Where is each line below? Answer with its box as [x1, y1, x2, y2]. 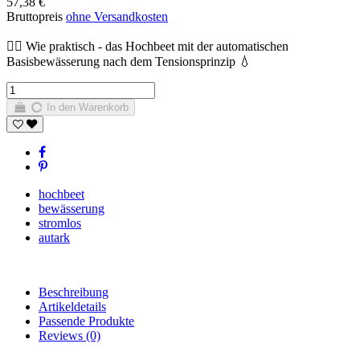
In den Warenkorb [47, 101, 129, 114]
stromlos [39, 216, 81, 231]
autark [39, 231, 70, 245]
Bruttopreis [6, 10, 66, 24]
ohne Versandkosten [66, 10, 168, 24]
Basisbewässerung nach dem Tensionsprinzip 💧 [6, 55, 252, 69]
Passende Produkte [39, 314, 134, 329]
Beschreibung [39, 285, 108, 300]
